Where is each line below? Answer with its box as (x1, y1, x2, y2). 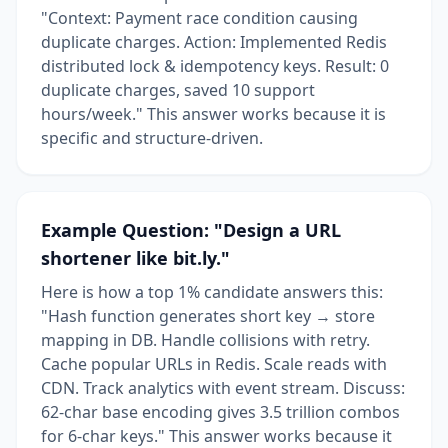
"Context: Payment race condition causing (41, 6, 358, 29)
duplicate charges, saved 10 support (41, 78, 315, 101)
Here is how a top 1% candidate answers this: (41, 280, 383, 303)
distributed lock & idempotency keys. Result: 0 (41, 54, 389, 77)
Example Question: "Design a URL (41, 217, 341, 242)
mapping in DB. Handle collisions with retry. (41, 328, 370, 351)
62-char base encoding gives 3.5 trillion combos (41, 400, 400, 423)
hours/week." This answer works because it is (41, 102, 386, 125)
